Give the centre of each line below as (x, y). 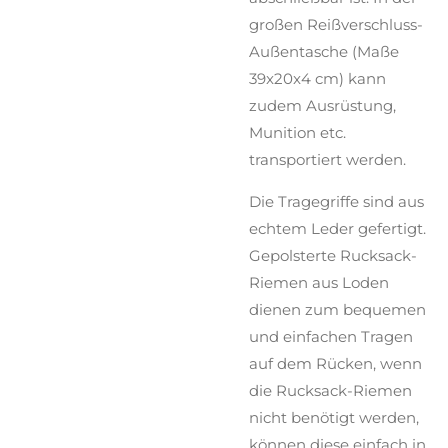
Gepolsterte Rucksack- (333, 255)
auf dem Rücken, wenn (335, 363)
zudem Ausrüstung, (322, 105)
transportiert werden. (327, 159)
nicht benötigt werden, (334, 417)
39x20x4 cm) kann (317, 78)
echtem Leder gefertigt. (337, 228)
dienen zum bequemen (337, 309)
